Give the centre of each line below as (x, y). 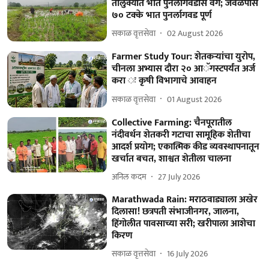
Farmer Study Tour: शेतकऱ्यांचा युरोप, (184, 57)
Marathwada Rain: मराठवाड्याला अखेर (185, 199)
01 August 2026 (195, 99)
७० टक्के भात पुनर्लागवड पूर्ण (162, 15)
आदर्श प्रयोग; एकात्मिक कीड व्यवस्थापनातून (186, 147)
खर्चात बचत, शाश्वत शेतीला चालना (172, 159)
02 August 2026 (195, 33)
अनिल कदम (129, 177)
